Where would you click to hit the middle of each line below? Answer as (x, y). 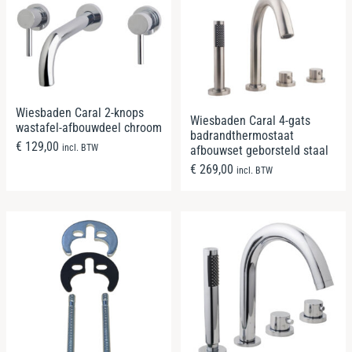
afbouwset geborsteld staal (259, 150)
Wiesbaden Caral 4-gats (250, 120)
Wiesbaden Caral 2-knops (80, 113)
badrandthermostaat (242, 135)
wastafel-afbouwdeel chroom (89, 128)
